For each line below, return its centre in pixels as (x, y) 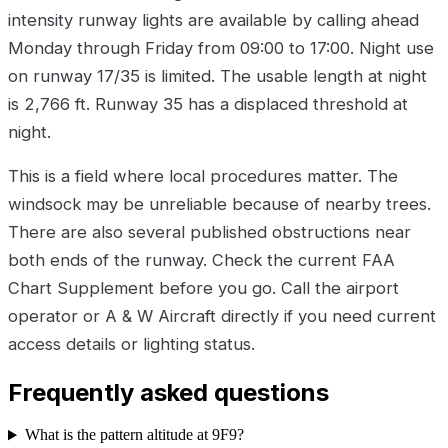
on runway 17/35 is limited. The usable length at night (217, 75)
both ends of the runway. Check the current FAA (201, 259)
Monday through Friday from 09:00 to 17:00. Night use (221, 47)
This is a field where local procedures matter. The (203, 175)
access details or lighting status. (131, 343)
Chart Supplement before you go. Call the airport (203, 287)
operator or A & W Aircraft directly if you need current (222, 315)
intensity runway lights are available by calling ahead (213, 19)
